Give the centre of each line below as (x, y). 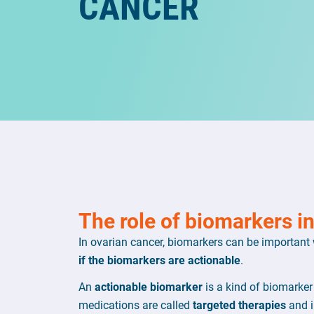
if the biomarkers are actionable (159, 260)
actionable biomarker (149, 286)
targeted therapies (239, 305)
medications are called (136, 305)
